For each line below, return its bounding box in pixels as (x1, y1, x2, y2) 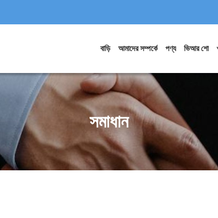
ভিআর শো (184, 44, 209, 53)
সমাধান (90, 111, 128, 131)
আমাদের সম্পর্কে (118, 44, 158, 53)
